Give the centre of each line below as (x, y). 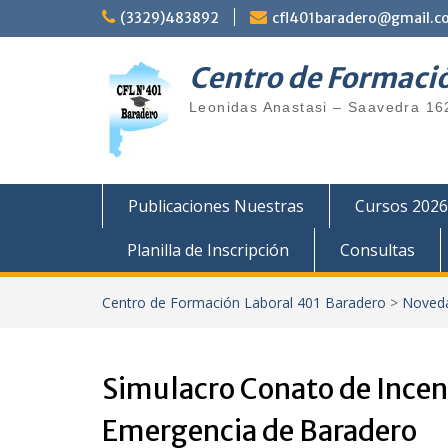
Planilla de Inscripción (208, 250)
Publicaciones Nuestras (216, 206)
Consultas (377, 250)
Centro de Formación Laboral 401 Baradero (244, 302)
